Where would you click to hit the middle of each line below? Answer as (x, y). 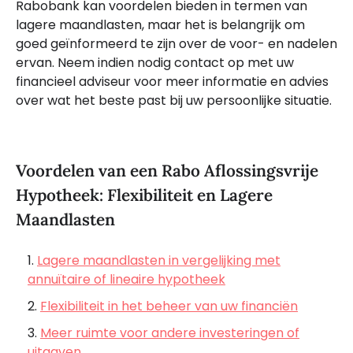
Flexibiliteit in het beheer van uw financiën (169, 307)
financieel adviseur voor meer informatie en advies (172, 81)
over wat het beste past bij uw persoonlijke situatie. (174, 100)
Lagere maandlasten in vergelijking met (159, 261)
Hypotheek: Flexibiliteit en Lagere (144, 195)
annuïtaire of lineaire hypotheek (126, 280)
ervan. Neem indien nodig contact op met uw (155, 62)
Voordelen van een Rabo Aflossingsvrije (167, 170)
